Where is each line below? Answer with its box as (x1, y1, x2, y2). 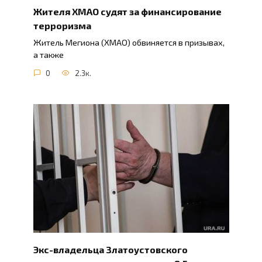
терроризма (33, 19, 91, 31)
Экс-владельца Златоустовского (33, 243, 188, 255)
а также (33, 50, 64, 60)
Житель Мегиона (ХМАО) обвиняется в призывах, (33, 37, 225, 48)
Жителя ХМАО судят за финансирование (33, 5, 222, 17)
